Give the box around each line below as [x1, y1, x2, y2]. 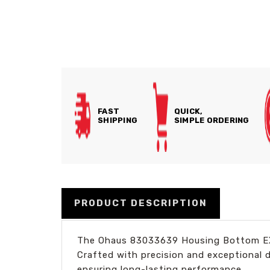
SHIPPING [98, 116, 137, 125]
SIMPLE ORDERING [174, 116, 250, 125]
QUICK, [174, 107, 203, 116]
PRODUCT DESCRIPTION [74, 197, 207, 209]
